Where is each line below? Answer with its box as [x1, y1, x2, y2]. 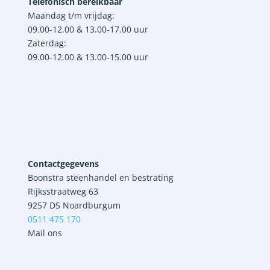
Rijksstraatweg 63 [27, 186, 98, 198]
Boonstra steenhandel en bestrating [27, 172, 174, 184]
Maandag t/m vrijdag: [27, 10, 115, 22]
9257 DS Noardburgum [27, 199, 121, 212]
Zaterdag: [27, 37, 66, 49]
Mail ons [27, 227, 62, 239]
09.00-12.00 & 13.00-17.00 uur [27, 24, 148, 36]
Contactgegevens [27, 158, 99, 170]
